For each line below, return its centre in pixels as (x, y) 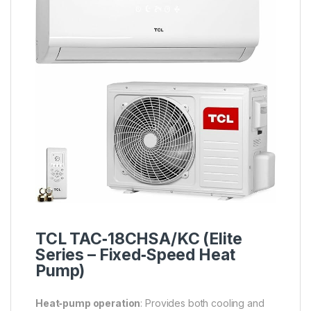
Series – (67, 254)
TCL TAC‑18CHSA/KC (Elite (139, 238)
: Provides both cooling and (202, 303)
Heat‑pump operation (88, 303)
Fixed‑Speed (147, 254)
